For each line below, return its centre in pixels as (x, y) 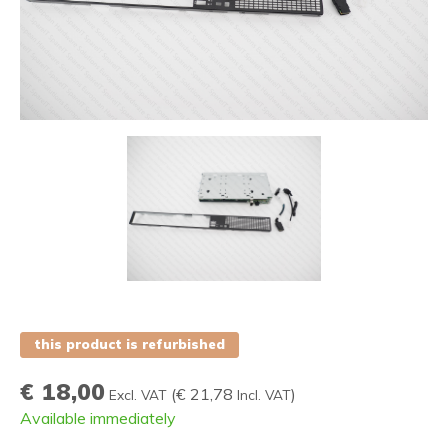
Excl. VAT (138, 395)
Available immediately (98, 418)
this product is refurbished (129, 344)
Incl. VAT (264, 395)
